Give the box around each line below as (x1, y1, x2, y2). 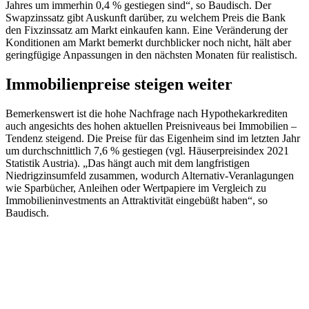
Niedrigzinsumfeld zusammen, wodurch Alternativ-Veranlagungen (6, 170, 294, 182)
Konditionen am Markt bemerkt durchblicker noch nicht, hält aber (6, 37, 291, 49)
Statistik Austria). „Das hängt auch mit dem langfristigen (6, 157, 250, 170)
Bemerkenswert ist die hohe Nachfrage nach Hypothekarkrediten (6, 108, 288, 120)
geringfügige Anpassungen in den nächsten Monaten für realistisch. (6, 49, 297, 61)
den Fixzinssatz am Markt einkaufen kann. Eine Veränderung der (6, 24, 288, 37)
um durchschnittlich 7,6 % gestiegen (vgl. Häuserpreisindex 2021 (6, 145, 289, 157)
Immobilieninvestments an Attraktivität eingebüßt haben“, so (6, 195, 268, 207)
